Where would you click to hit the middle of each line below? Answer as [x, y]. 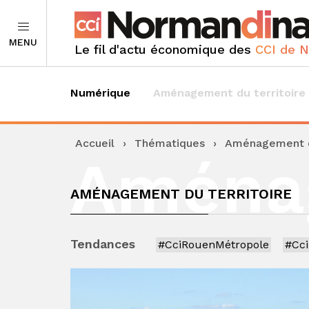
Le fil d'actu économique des [165, 49]
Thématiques [170, 143]
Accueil [95, 143]
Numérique [100, 93]
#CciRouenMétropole [213, 245]
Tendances [103, 244]
